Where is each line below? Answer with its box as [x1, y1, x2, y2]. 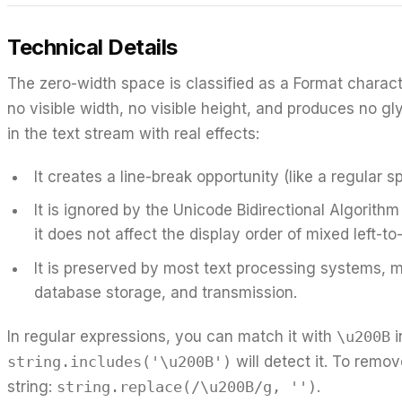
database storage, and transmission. [33, 284, 297, 301]
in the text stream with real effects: [7, 124, 259, 143]
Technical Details [7, 33, 178, 60]
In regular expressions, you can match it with [7, 328, 336, 346]
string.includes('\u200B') [7, 353, 232, 371]
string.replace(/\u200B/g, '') [57, 378, 317, 397]
